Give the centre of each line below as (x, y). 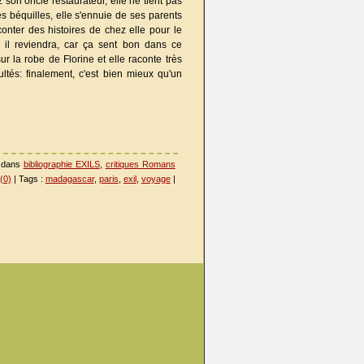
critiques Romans (140, 164)
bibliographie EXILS (61, 164)
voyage (156, 179)
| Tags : (28, 179)
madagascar (69, 179)
